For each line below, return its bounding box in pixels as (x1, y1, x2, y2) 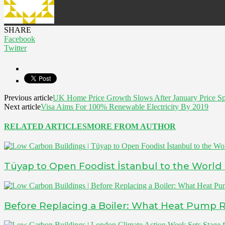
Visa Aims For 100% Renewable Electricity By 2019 (41, 102, 208, 111)
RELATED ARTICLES (4, 122, 87, 131)
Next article (4, 102, 41, 111)
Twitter (4, 43, 27, 52)
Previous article (4, 93, 53, 102)
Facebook (4, 34, 35, 43)
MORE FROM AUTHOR (87, 122, 176, 131)
